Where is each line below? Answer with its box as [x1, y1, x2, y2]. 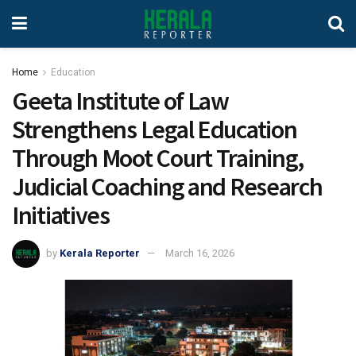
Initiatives [12, 199, 110, 231]
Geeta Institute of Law [12, 85, 229, 117]
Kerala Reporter [60, 246, 140, 259]
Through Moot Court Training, [12, 142, 304, 174]
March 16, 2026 [165, 246, 234, 259]
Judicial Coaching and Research [12, 171, 323, 203]
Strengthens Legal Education [12, 114, 297, 145]
